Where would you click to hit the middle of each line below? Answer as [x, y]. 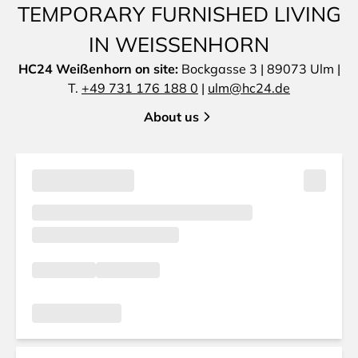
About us [171, 117]
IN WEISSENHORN [171, 44]
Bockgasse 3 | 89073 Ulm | [261, 69]
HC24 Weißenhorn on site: [99, 69]
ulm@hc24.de [249, 88]
